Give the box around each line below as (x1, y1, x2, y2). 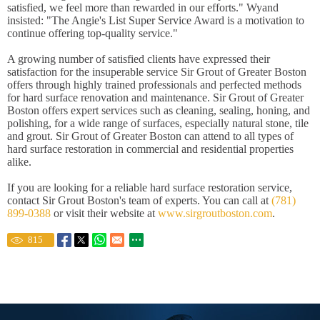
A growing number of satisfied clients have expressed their (7, 53, 270, 65)
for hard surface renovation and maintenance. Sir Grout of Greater (7, 91, 304, 104)
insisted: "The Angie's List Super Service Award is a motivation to (7, 14, 304, 26)
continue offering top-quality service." (7, 27, 178, 39)
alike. (7, 156, 31, 168)
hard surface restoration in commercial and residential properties (7, 143, 294, 155)
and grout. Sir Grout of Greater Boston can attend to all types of (7, 130, 294, 142)
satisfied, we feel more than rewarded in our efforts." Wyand (7, 1, 279, 14)
